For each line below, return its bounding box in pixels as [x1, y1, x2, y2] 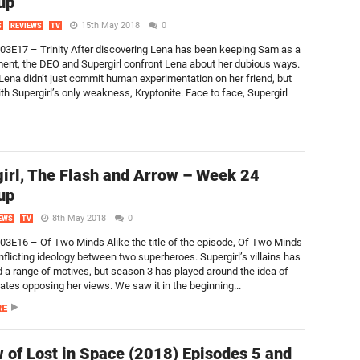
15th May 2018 [81, 20, 140, 31]
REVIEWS [10, 22, 42, 30]
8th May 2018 [52, 213, 106, 223]
